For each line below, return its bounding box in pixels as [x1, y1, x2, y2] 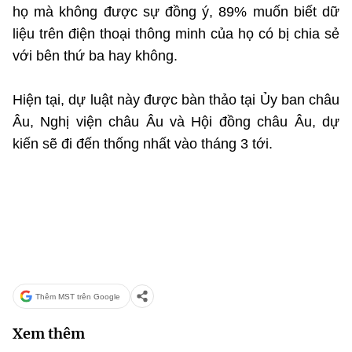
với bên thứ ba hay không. [13, 48, 178, 64]
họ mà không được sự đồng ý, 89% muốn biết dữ [13, 4, 339, 20]
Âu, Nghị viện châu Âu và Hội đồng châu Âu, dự [13, 114, 339, 130]
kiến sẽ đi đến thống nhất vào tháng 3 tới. [13, 136, 273, 152]
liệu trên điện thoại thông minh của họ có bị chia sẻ [13, 26, 339, 42]
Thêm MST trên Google [35, 291, 120, 301]
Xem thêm [13, 324, 85, 343]
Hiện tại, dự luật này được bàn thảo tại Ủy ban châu [13, 92, 339, 108]
